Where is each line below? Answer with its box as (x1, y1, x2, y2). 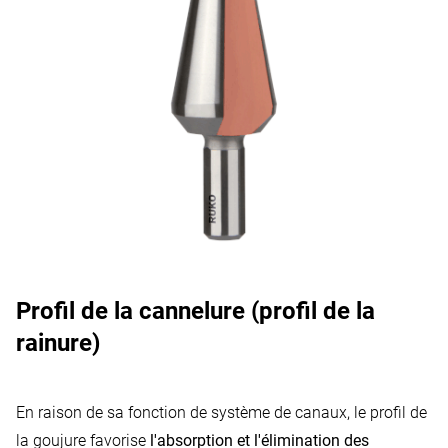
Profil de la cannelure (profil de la (16, 297, 375, 326)
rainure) (16, 329, 100, 358)
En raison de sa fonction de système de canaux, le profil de (16, 403, 427, 423)
